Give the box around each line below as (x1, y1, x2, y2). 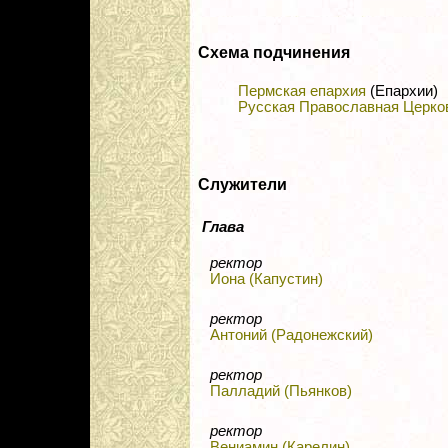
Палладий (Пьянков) (210, 383, 352, 400)
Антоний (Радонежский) (210, 327, 373, 344)
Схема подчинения (198, 44, 350, 62)
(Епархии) (366, 83, 438, 100)
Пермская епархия (238, 83, 366, 100)
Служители (198, 176, 287, 194)
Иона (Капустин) (210, 271, 323, 288)
